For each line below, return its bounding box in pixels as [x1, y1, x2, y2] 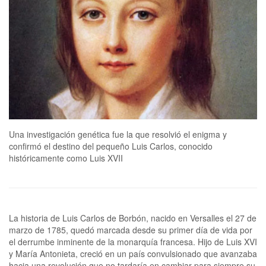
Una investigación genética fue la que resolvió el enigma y [9, 128, 227, 140]
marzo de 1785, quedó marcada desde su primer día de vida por [9, 223, 252, 236]
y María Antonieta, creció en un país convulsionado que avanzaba [9, 247, 257, 259]
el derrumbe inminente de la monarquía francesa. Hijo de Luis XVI [9, 235, 257, 248]
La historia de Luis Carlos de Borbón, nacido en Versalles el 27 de [9, 211, 256, 224]
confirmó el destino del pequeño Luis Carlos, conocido [9, 140, 213, 152]
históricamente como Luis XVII [9, 151, 123, 164]
